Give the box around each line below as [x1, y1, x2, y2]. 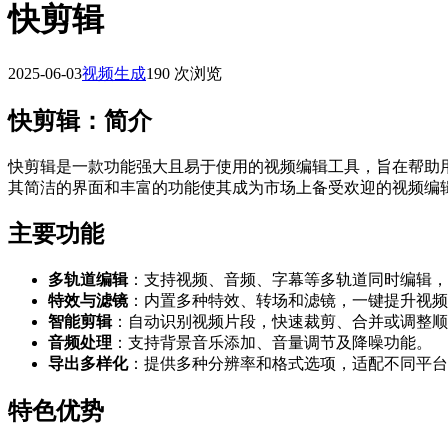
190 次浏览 [146, 64, 222, 82]
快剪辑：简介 [8, 107, 152, 134]
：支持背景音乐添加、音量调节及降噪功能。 [112, 334, 432, 352]
